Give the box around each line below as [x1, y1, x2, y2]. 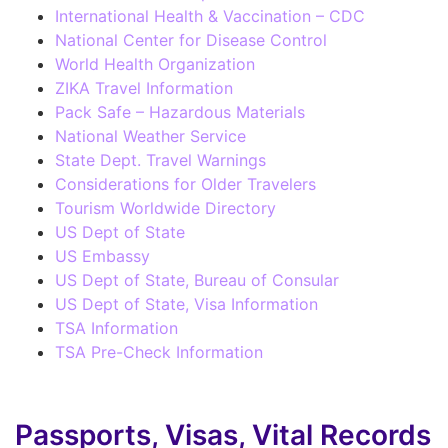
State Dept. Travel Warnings [55, 149, 266, 170]
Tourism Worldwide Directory [55, 197, 276, 218]
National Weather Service [55, 125, 246, 146]
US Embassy [55, 245, 150, 266]
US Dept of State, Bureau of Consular [55, 269, 339, 290]
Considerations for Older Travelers [55, 173, 316, 194]
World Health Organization [55, 53, 255, 74]
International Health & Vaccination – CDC [55, 5, 365, 26]
